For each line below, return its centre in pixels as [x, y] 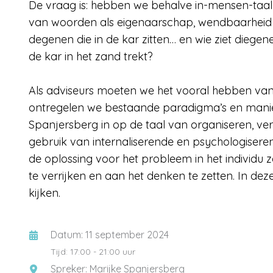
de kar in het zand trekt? [91, 56]
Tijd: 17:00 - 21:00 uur [93, 252]
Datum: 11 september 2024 [110, 235]
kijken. [44, 193]
